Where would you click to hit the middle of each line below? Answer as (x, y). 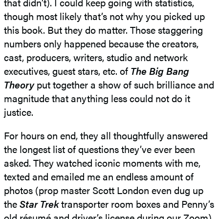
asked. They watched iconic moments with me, (102, 162)
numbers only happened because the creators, (101, 43)
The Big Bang (160, 70)
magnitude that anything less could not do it (97, 98)
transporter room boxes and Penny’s (136, 203)
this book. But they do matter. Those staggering (103, 29)
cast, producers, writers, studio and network (96, 57)
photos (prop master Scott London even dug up (104, 190)
